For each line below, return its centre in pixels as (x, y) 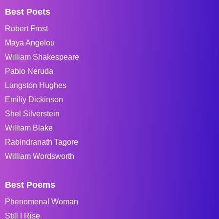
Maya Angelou (30, 43)
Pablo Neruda (29, 71)
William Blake (29, 128)
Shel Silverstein (32, 113)
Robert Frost (26, 28)
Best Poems (30, 185)
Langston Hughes (36, 85)
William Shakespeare (42, 57)
